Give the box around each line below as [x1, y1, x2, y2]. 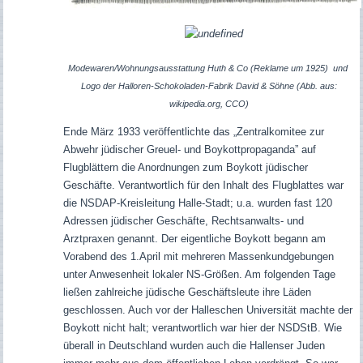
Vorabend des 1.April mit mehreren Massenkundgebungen [62, 250, 334, 263]
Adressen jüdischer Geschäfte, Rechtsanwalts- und [62, 215, 304, 228]
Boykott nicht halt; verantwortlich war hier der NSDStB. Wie [62, 322, 342, 335]
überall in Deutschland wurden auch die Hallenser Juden [62, 340, 325, 352]
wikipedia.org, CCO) [169, 99, 250, 109]
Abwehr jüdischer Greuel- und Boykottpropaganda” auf [62, 143, 316, 156]
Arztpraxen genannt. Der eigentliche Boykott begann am [62, 233, 326, 246]
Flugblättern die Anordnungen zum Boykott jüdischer [62, 161, 308, 174]
